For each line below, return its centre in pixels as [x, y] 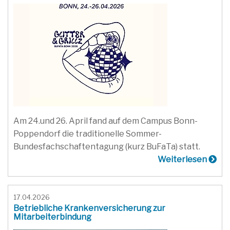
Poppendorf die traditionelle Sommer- [88, 133]
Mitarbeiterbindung [52, 217]
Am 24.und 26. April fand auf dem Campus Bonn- [106, 121]
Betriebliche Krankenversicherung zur [89, 208]
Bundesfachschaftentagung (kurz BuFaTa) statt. [107, 146]
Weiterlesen [183, 159]
